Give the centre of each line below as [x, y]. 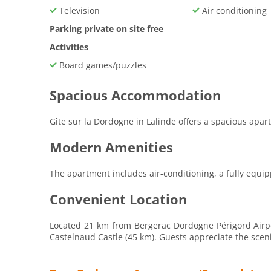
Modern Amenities [111, 147]
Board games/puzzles [102, 65]
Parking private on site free [106, 28]
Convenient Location [118, 199]
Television [78, 10]
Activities [69, 47]
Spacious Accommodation [135, 95]
